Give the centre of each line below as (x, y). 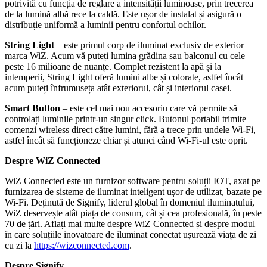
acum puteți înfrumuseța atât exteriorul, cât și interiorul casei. (118, 88)
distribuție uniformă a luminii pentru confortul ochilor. (105, 25)
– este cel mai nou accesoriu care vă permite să (149, 108)
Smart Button (32, 108)
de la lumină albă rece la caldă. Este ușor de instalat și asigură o (123, 14)
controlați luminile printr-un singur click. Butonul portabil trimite (125, 119)
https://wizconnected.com (82, 246)
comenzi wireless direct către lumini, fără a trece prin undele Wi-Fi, (130, 130)
